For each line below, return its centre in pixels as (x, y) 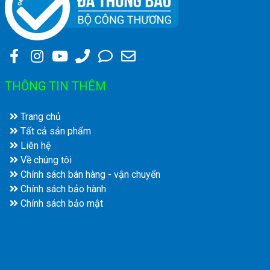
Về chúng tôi (45, 160)
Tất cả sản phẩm (55, 131)
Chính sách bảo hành (62, 189)
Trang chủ (39, 116)
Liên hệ (34, 145)
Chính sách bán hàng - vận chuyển (89, 174)
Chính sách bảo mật (61, 203)
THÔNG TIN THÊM (55, 86)
